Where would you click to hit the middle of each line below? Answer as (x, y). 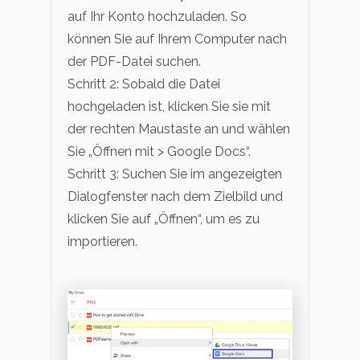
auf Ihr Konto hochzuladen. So (157, 16)
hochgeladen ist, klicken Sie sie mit (169, 106)
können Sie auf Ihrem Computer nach (177, 39)
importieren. (102, 241)
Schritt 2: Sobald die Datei (144, 84)
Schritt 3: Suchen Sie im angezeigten (175, 174)
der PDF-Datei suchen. (134, 61)
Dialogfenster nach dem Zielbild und (175, 196)
